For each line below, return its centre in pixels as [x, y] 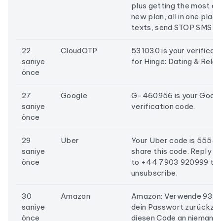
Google [74, 95]
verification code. [163, 106]
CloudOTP [79, 51]
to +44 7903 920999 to [175, 162]
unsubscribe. [154, 173]
